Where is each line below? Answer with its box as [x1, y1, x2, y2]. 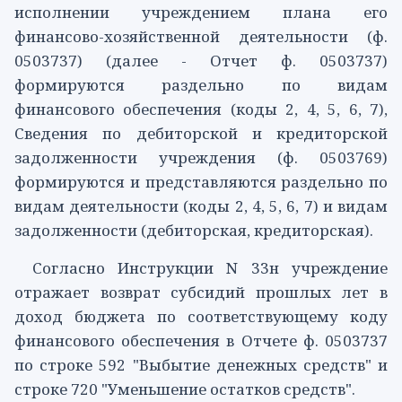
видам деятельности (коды [14, 195, 235, 216]
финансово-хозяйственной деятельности [14, 25, 367, 47]
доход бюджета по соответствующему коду [14, 306, 388, 328]
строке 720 [14, 379, 98, 400]
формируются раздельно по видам [14, 74, 388, 95]
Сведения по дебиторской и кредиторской [14, 122, 388, 144]
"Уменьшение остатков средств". [98, 379, 355, 400]
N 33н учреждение [213, 258, 389, 279]
